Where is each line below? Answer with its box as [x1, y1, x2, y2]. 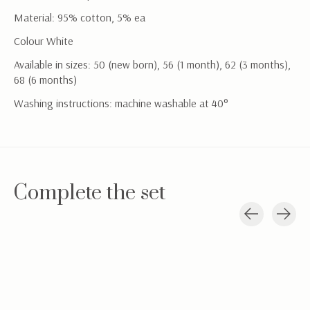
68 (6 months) [14, 72, 77, 86]
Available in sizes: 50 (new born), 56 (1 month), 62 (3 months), [14, 57, 291, 71]
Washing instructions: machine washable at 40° [14, 95, 228, 110]
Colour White [14, 33, 73, 48]
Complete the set [14, 180, 165, 206]
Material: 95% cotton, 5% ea [14, 10, 145, 24]
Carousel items [14, 226, 80, 240]
